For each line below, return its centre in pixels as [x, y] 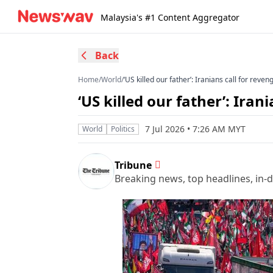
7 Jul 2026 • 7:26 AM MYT [195, 129]
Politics [123, 129]
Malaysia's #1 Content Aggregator [170, 17]
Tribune [133, 165]
